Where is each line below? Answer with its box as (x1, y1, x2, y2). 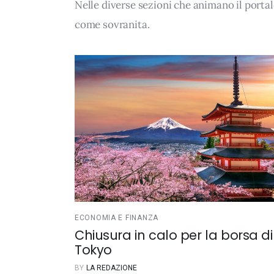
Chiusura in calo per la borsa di (75, 226, 273, 244)
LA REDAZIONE (86, 264, 137, 273)
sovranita (103, 18, 147, 32)
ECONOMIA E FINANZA (75, 213, 158, 222)
